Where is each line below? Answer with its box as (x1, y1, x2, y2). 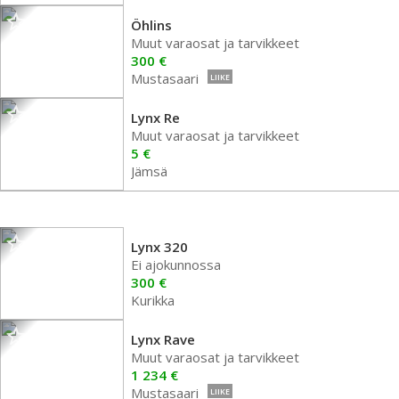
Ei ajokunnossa (131, 256, 221, 273)
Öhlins (131, 16, 172, 34)
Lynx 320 (131, 238, 188, 256)
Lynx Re (131, 109, 180, 126)
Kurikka (131, 291, 175, 309)
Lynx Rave (131, 330, 195, 348)
